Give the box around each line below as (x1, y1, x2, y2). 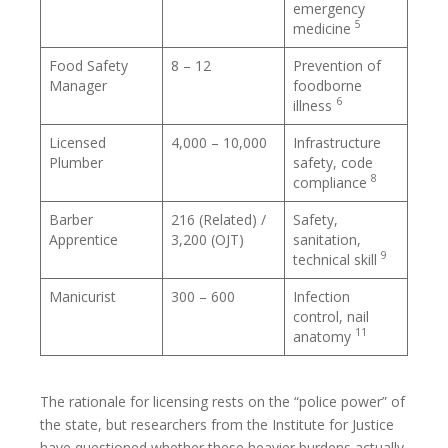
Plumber (49, 152, 103, 172)
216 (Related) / (171, 209, 266, 229)
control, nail (293, 306, 369, 326)
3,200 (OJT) (171, 229, 244, 249)
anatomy (293, 326, 355, 346)
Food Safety (49, 55, 128, 75)
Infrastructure (293, 132, 381, 152)
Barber (49, 209, 93, 229)
